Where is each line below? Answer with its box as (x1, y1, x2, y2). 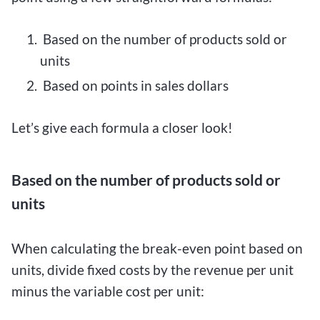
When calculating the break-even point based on (11, 239, 303, 256)
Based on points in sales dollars (40, 77, 229, 94)
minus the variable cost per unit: (11, 282, 204, 299)
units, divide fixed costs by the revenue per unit (11, 261, 294, 278)
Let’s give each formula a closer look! (11, 119, 233, 136)
